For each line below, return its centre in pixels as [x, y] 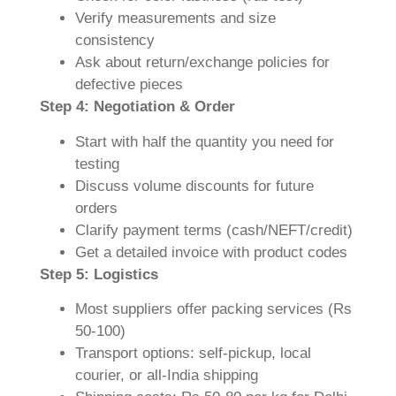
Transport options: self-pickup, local [193, 354]
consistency [115, 41]
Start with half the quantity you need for [205, 141]
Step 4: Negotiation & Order [137, 107]
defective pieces [129, 85]
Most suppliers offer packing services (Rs [213, 309]
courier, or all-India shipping [167, 376]
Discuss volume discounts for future [194, 186]
